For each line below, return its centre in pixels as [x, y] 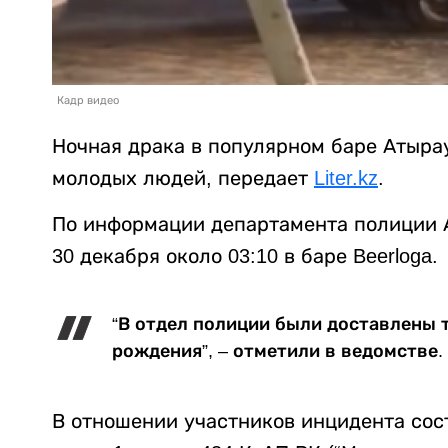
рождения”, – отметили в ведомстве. [277, 350]
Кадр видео [88, 99]
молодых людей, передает [183, 177]
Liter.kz [346, 177]
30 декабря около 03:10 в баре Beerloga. [245, 255]
